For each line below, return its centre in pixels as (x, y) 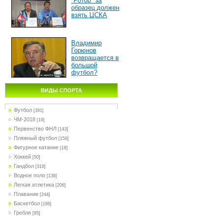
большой (84, 65)
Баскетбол (27, 203)
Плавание (26, 194)
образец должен (95, 8)
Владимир (86, 43)
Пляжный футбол (35, 138)
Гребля (22, 213)
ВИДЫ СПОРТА (61, 90)
